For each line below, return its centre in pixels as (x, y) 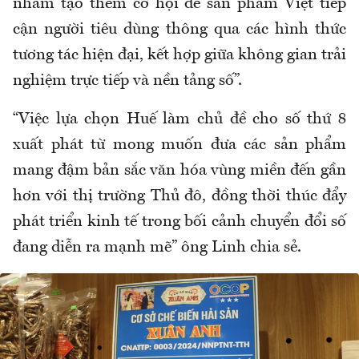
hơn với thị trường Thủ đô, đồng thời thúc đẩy (179, 196)
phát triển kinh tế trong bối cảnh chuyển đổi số (179, 222)
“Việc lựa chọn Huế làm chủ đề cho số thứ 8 (179, 119)
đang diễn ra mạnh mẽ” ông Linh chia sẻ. (157, 247)
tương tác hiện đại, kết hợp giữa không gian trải (179, 55)
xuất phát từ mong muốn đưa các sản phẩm (179, 145)
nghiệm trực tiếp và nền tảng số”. (127, 81)
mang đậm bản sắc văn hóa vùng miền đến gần (179, 170)
